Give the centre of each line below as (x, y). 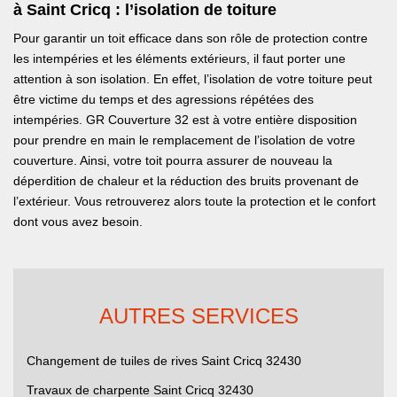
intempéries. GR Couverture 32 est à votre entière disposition (185, 120)
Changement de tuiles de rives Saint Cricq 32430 (164, 361)
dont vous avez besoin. (78, 222)
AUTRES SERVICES (198, 316)
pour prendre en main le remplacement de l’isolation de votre (184, 140)
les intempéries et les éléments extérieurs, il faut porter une (179, 59)
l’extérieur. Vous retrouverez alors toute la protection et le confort (195, 202)
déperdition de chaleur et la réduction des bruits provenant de (186, 181)
